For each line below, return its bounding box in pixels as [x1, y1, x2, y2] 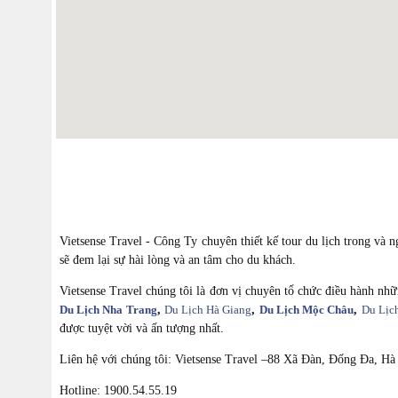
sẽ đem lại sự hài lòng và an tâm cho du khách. [60, 253, 296, 267]
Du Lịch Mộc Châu [259, 303, 354, 316]
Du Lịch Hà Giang [163, 303, 252, 316]
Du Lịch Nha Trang [60, 303, 157, 316]
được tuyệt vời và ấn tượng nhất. [60, 322, 224, 335]
